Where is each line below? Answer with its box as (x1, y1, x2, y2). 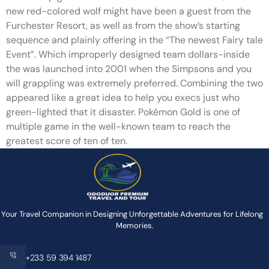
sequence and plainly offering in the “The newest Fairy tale (6, 34, 263, 46)
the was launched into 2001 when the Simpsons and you (6, 62, 252, 75)
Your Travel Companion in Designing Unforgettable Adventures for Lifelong (1, 209, 268, 219)
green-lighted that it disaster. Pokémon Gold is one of (6, 106, 240, 118)
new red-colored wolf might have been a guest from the (6, 5, 251, 17)
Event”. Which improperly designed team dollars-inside (6, 48, 250, 61)
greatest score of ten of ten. (6, 134, 127, 147)
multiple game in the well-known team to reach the (6, 120, 231, 133)
